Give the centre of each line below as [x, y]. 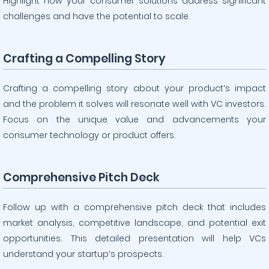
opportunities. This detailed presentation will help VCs [134, 238]
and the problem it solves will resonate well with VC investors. [134, 104]
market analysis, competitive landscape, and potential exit [134, 223]
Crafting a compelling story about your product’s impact [134, 88]
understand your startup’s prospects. [83, 254]
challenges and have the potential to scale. [97, 16]
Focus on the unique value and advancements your [134, 119]
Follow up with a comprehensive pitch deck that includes [134, 207]
